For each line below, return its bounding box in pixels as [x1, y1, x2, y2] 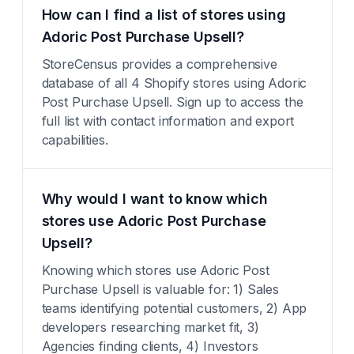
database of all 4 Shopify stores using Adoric [41, 75, 307, 91]
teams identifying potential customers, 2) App [41, 300, 307, 316]
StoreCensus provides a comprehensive [41, 56, 277, 72]
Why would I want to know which [41, 190, 268, 207]
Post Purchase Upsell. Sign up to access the [41, 94, 303, 110]
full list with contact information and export [41, 113, 295, 129]
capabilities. [41, 132, 108, 148]
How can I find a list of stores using [41, 6, 286, 23]
